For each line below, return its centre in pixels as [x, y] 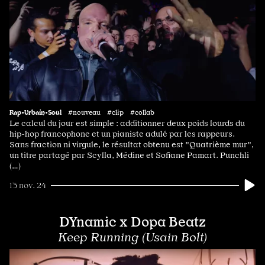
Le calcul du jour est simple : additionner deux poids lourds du [127, 123]
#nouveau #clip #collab [111, 113]
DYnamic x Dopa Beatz [132, 222]
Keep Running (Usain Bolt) [132, 237]
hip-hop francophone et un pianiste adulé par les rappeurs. [122, 134]
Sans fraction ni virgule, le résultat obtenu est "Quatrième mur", [132, 145]
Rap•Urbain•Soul [35, 112]
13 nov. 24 [28, 185]
